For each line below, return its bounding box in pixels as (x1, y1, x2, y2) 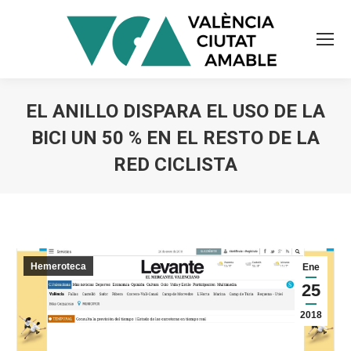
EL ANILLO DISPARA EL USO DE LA (26, 100, 325, 122)
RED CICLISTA (114, 154, 237, 175)
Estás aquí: (175, 180, 246, 196)
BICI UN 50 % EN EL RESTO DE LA (31, 127, 320, 149)
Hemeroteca (31, 261, 86, 272)
